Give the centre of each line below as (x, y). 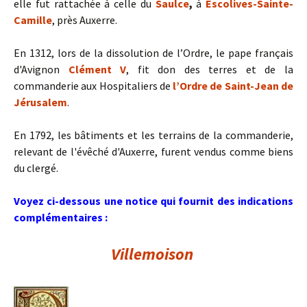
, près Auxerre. (85, 20)
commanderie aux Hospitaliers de (94, 86)
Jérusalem (40, 102)
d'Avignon (41, 69)
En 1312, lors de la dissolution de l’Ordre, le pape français (153, 53)
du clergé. (36, 168)
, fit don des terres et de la (210, 69)
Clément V (97, 69)
